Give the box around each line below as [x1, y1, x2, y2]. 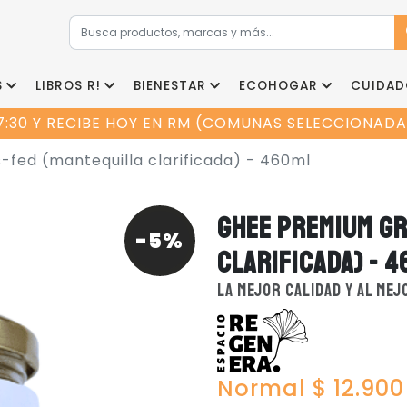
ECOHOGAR [239, 77, 318, 94]
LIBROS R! [35, 77, 101, 94]
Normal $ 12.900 [217, 373, 404, 403]
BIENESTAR [134, 77, 206, 94]
